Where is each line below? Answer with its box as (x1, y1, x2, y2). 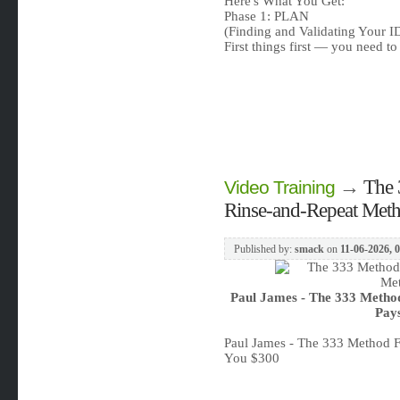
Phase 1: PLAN (223, 9, 309, 23)
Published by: (233, 243, 295, 255)
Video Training (223, 177, 335, 198)
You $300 (223, 351, 279, 365)
